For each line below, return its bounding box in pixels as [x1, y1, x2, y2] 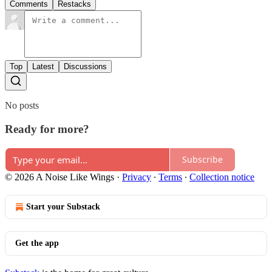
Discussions [64, 62, 107, 72]
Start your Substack [26, 202, 100, 211]
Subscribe [182, 154, 223, 165]
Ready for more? [5, 122, 89, 135]
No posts [5, 100, 39, 111]
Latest [32, 62, 54, 72]
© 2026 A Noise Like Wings [5, 171, 114, 182]
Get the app [15, 238, 59, 248]
